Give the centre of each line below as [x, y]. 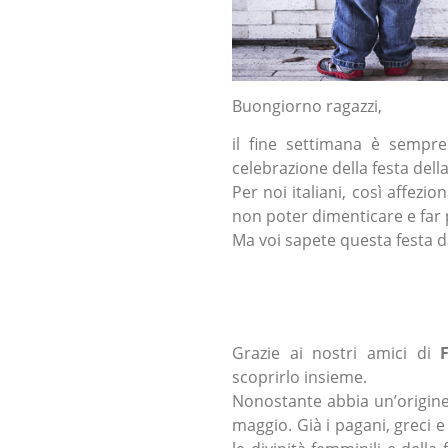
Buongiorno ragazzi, [307, 106]
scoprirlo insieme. [299, 376]
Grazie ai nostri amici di [336, 352]
